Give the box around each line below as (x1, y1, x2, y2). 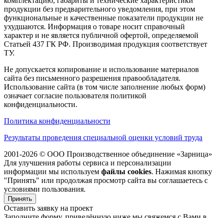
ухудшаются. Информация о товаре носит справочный (4, 22, 185, 31)
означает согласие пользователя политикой (4, 91, 146, 100)
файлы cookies (101, 167, 151, 176)
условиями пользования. (4, 185, 86, 194)
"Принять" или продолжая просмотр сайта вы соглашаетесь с (4, 176, 208, 185)
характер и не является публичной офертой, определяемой (4, 31, 199, 40)
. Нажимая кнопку (151, 167, 212, 176)
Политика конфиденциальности (4, 117, 110, 126)
